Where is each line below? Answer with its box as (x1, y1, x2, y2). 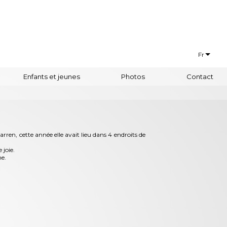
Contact (186, 72, 214, 81)
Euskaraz (180, 87, 208, 95)
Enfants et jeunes (23, 72, 80, 81)
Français (181, 67, 206, 75)
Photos (121, 72, 145, 81)
